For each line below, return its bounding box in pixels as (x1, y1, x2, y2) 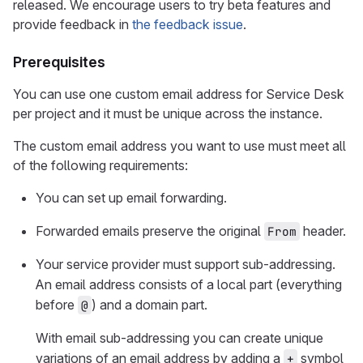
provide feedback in (13, 16, 132, 32)
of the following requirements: (13, 157, 188, 173)
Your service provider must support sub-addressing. (36, 256, 335, 272)
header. (300, 223, 346, 239)
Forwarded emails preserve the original (36, 223, 264, 239)
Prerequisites (13, 53, 105, 70)
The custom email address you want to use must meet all (13, 138, 346, 154)
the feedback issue (132, 16, 243, 32)
